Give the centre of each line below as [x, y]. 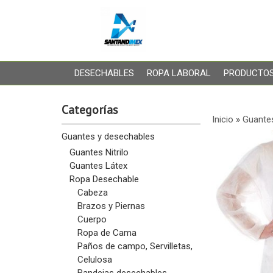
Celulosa [94, 260]
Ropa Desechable [104, 179]
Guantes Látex [98, 166]
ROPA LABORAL [179, 73]
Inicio [222, 119]
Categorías [90, 110]
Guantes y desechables [108, 136]
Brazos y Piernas [111, 206]
